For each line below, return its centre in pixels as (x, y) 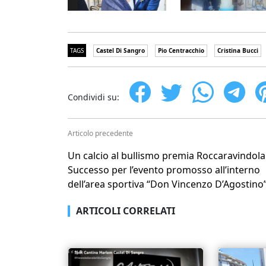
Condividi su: (94, 97)
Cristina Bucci (238, 50)
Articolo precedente (100, 133)
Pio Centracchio (181, 50)
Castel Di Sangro (121, 50)
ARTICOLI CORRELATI (126, 210)
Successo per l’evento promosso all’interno (164, 170)
